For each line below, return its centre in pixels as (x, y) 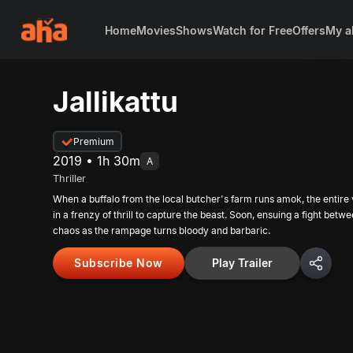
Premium (94, 141)
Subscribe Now (119, 263)
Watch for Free (252, 30)
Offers (308, 30)
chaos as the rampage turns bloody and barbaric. (162, 230)
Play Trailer (242, 263)
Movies (156, 30)
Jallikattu (116, 102)
